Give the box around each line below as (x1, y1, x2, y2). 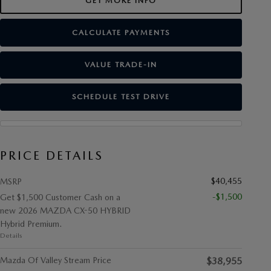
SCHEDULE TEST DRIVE (72, 92, 170, 102)
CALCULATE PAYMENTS (72, 27, 170, 37)
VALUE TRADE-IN (85, 60, 157, 70)
